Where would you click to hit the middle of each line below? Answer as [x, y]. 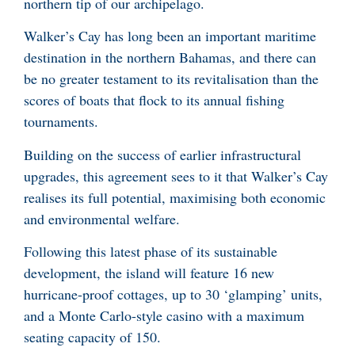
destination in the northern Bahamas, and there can [170, 57]
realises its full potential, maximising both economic [175, 197]
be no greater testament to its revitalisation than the [171, 79]
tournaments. [61, 122]
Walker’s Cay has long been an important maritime [170, 36]
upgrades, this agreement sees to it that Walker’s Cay [176, 176]
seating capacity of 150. [95, 336]
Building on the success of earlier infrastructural [162, 154]
